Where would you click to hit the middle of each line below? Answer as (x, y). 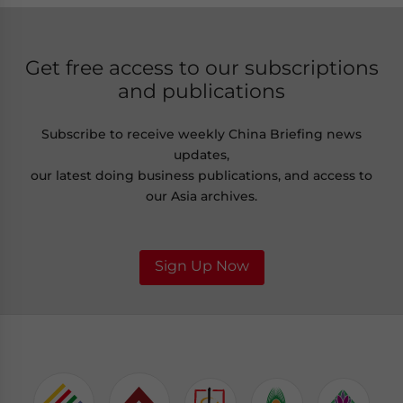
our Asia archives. (201, 197)
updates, (201, 155)
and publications (201, 91)
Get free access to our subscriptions (201, 68)
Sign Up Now (201, 265)
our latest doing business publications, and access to (201, 176)
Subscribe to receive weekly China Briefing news (201, 134)
